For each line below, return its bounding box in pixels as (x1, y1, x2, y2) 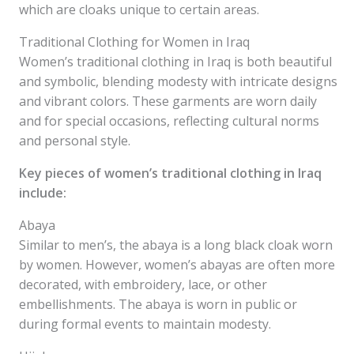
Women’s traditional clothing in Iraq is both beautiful (19, 53, 332, 70)
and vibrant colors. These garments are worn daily (19, 92, 317, 110)
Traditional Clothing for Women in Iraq (19, 33, 250, 51)
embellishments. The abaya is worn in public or (19, 296, 297, 313)
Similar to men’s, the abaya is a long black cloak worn (19, 236, 333, 254)
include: (19, 184, 66, 201)
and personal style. (19, 132, 130, 149)
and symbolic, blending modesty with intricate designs (19, 73, 337, 90)
